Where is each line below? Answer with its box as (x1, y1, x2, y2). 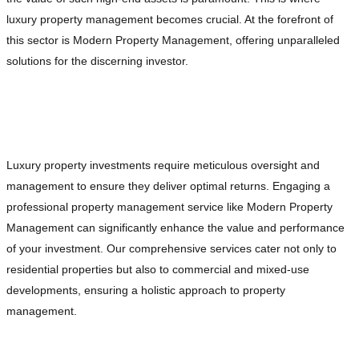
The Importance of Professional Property (6, 91, 282, 109)
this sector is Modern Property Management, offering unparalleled (6, 34, 340, 47)
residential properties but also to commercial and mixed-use (6, 263, 309, 276)
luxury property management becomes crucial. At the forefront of (6, 13, 333, 26)
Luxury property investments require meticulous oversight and (6, 159, 320, 172)
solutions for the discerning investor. (6, 54, 188, 68)
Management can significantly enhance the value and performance (6, 221, 345, 235)
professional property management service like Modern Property (6, 200, 333, 214)
